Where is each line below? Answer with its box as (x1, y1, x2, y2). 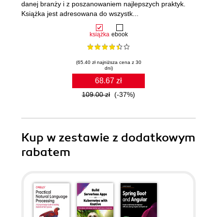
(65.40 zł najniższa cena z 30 (76, 60, 141, 65)
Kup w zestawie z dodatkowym (21, 130, 195, 145)
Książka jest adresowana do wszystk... (21, 10, 139, 17)
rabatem (21, 145, 70, 159)
